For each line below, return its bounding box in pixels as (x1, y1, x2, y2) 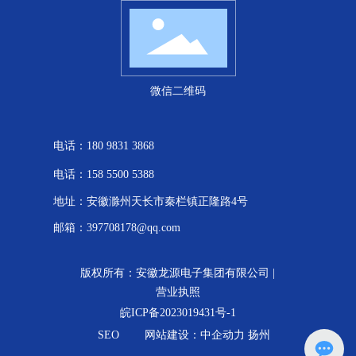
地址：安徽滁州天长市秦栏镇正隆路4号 (53, 195, 249, 207)
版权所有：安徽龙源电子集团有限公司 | (80, 267, 276, 279)
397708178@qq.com (87, 222, 181, 234)
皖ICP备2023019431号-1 (119, 307, 236, 319)
